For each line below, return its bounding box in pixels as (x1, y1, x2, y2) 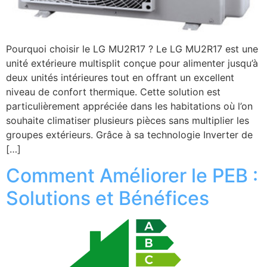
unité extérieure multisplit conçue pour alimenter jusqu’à (6, 57, 258, 69)
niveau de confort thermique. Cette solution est (6, 86, 221, 98)
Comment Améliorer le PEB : (6, 164, 258, 188)
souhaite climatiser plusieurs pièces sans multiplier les (6, 114, 249, 126)
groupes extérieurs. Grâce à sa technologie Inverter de (6, 129, 253, 141)
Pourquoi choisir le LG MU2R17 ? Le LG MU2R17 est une (6, 43, 258, 55)
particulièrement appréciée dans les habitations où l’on (6, 100, 253, 112)
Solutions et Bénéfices (6, 187, 209, 210)
